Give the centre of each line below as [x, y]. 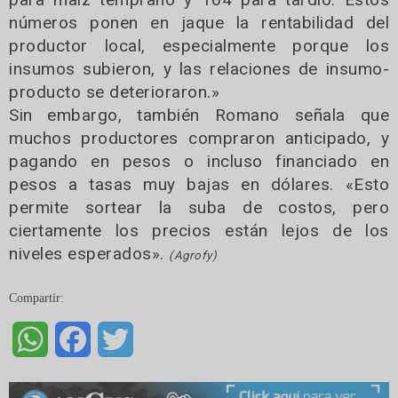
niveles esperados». [89, 253]
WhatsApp [78, 331]
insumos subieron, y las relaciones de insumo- [199, 68]
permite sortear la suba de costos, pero [199, 207]
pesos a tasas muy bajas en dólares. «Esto [199, 184]
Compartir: [36, 298]
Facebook [118, 331]
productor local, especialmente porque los [199, 45]
